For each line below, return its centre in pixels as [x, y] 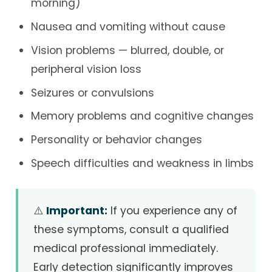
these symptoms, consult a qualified [131, 230]
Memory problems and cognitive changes [142, 116]
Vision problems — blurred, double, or [127, 50]
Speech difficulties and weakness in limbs [142, 164]
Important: [76, 211]
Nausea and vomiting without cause [128, 26]
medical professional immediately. [125, 249]
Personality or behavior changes [116, 140]
